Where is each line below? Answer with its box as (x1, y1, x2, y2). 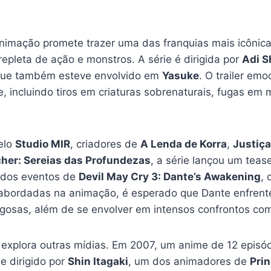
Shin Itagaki (68, 255, 128, 267)
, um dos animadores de (128, 255, 250, 267)
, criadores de (70, 137, 140, 150)
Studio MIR (15, 137, 70, 150)
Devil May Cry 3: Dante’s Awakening (79, 170, 261, 183)
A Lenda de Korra (140, 137, 227, 150)
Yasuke (162, 69, 199, 82)
